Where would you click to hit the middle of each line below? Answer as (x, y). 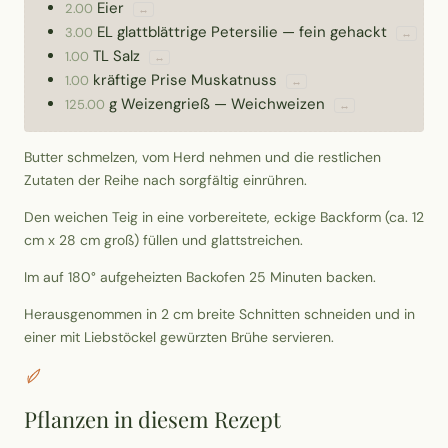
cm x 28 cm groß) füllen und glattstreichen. (163, 240)
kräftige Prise (140, 80)
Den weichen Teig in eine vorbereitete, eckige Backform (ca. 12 (224, 217)
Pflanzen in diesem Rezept (152, 419)
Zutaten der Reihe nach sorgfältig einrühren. (165, 180)
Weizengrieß (165, 104)
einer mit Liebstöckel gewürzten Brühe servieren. (179, 337)
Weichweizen (278, 104)
